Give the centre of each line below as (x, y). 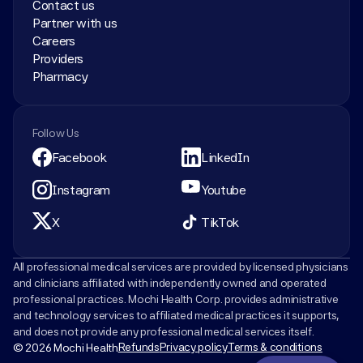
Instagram (81, 190)
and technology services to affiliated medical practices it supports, (176, 315)
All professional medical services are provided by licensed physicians (181, 267)
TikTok (220, 222)
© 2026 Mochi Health (66, 348)
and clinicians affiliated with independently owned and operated (170, 283)
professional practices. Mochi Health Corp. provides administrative (176, 299)
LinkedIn (225, 157)
